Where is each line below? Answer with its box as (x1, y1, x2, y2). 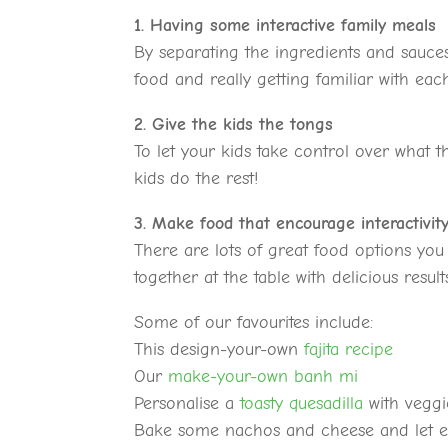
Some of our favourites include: (134, 312, 374, 334)
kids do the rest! (134, 168, 259, 190)
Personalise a (134, 393, 241, 415)
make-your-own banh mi (168, 366, 359, 388)
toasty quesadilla (240, 393, 364, 415)
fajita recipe (304, 339, 394, 361)
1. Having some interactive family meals (134, 15, 437, 37)
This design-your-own (134, 339, 305, 361)
